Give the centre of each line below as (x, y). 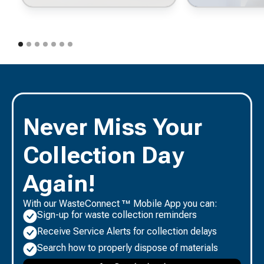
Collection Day (104, 155)
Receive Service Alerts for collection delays (127, 231)
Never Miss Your (113, 127)
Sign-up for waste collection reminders (117, 214)
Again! (60, 183)
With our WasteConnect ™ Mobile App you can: (120, 203)
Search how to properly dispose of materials (128, 247)
